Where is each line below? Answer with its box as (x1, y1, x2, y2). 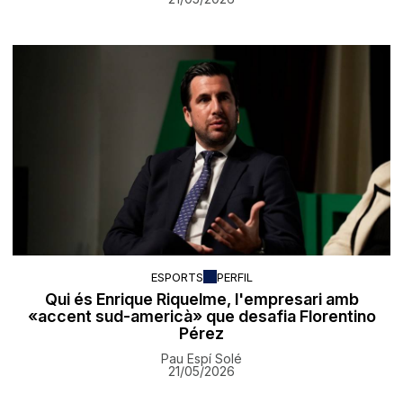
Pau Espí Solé (161, 351, 242, 367)
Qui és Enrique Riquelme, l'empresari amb (44, 290, 359, 309)
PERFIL (216, 269, 253, 284)
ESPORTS (150, 269, 203, 284)
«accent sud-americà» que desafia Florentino (27, 307, 376, 327)
